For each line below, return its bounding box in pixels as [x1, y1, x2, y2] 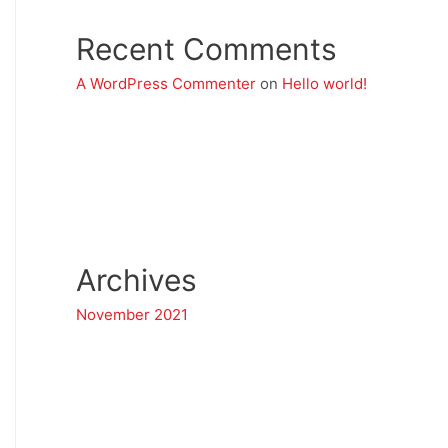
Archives [76, 262, 197, 298]
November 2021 [76, 305, 188, 324]
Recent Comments [76, 31, 337, 67]
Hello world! [282, 74, 367, 93]
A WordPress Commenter [76, 74, 256, 93]
